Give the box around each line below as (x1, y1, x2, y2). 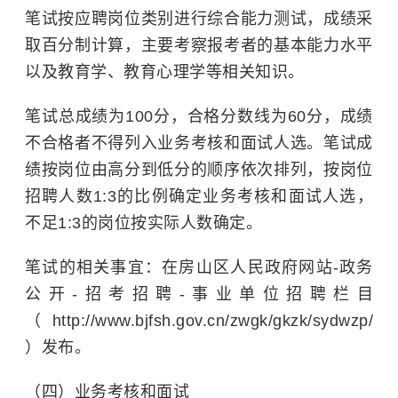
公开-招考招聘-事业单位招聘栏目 (25, 285, 373, 303)
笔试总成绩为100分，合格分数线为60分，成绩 (25, 107, 373, 125)
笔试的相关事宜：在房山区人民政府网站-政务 (25, 259, 373, 276)
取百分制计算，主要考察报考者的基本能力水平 (25, 36, 373, 54)
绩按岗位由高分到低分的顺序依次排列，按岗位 (25, 161, 373, 179)
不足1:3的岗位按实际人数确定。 (25, 214, 262, 232)
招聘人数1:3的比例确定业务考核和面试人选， (25, 187, 373, 205)
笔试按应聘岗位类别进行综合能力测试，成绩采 (25, 10, 373, 28)
